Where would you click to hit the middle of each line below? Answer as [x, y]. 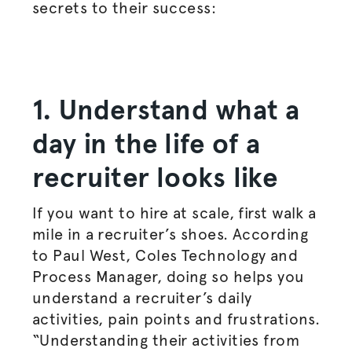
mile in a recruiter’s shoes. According [170, 234]
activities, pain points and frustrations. [176, 319]
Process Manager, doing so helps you [168, 277]
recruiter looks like [155, 178]
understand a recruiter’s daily [142, 298]
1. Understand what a [166, 110]
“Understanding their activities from [166, 340]
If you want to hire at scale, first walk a [174, 213]
